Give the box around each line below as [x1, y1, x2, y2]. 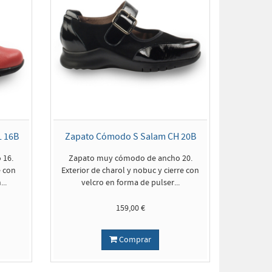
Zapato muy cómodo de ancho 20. [68, 153, 192, 164]
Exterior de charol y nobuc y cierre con [61, 165, 200, 176]
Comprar [117, 234, 152, 245]
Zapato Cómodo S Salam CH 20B [64, 131, 196, 143]
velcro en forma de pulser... [81, 177, 180, 188]
